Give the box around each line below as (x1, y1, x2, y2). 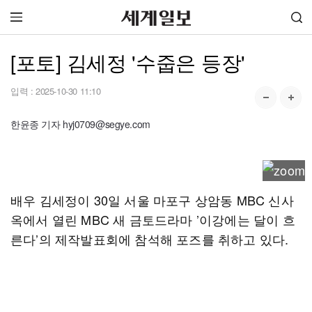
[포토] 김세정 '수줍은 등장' (10, 47, 245, 76)
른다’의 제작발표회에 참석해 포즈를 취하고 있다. (10, 230, 289, 248)
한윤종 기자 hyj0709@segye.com (10, 117, 150, 131)
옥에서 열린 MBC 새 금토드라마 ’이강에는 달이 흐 (10, 210, 295, 228)
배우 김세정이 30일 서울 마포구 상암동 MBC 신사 (10, 191, 294, 209)
